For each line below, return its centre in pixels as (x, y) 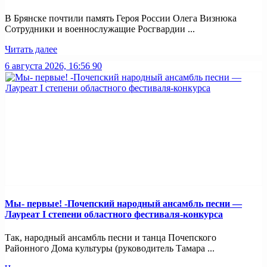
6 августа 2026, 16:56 (47, 66)
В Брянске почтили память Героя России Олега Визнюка (121, 18)
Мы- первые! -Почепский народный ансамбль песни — (123, 204)
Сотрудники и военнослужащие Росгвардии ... (100, 29)
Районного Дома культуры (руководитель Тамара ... (110, 249)
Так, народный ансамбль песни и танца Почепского (111, 238)
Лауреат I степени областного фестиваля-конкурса (114, 215)
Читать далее (31, 49)
